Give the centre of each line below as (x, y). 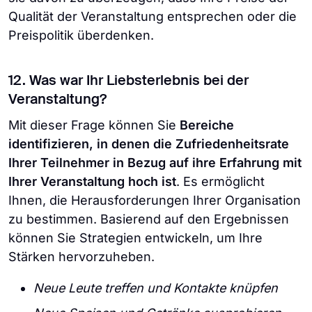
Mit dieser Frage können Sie (94, 125)
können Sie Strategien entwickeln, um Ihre (135, 238)
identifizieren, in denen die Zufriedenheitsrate (149, 144)
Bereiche (207, 125)
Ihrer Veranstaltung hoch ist (92, 181)
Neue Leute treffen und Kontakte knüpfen (156, 288)
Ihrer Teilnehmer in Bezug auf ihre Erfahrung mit (155, 163)
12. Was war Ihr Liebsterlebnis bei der (128, 81)
